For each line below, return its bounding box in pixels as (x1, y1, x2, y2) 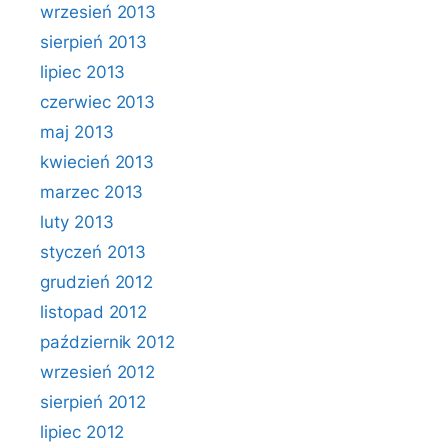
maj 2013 (40, 122, 114, 142)
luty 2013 (40, 212, 114, 232)
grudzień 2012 (40, 272, 154, 292)
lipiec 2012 (40, 422, 125, 442)
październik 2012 (40, 332, 176, 352)
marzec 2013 (40, 182, 144, 202)
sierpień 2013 (40, 32, 148, 52)
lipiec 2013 (40, 62, 126, 82)
